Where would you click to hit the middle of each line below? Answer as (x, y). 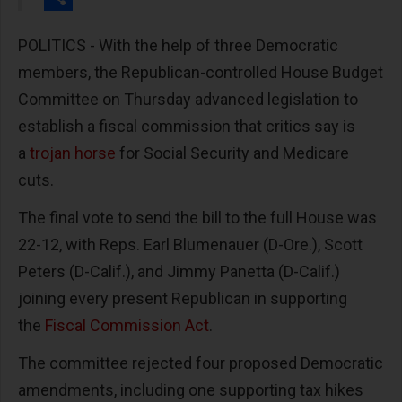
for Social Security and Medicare (232, 153)
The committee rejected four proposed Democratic (201, 363)
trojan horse (73, 153)
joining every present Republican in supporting (183, 299)
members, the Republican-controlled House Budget (201, 73)
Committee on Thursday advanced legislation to (188, 100)
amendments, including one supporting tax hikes (191, 390)
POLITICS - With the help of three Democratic (178, 46)
